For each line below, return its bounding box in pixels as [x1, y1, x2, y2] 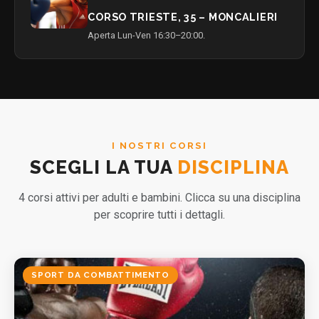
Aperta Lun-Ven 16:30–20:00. [88, 30, 206, 41]
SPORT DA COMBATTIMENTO [31, 269, 169, 280]
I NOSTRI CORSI [112, 140, 207, 151]
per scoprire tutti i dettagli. [94, 207, 225, 221]
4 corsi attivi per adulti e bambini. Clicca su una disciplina [19, 190, 300, 204]
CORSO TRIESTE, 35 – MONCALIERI [88, 11, 278, 23]
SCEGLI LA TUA [29, 156, 178, 178]
